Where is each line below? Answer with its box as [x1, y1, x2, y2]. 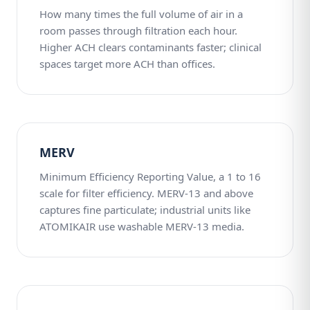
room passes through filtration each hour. [39, 24, 237, 37]
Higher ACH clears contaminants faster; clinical [39, 40, 262, 54]
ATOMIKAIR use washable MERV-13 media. [39, 219, 244, 233]
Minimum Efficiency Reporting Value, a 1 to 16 [39, 170, 261, 183]
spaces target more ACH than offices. [39, 57, 215, 71]
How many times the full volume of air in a [39, 7, 243, 21]
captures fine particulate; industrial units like [39, 203, 250, 217]
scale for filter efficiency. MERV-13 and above [39, 186, 253, 200]
